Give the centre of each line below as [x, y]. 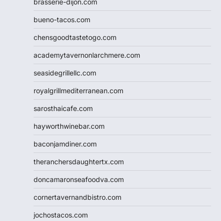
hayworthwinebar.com [69, 126]
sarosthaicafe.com [63, 109]
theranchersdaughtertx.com [79, 162]
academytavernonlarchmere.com [87, 55]
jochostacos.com [61, 215]
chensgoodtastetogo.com [75, 37]
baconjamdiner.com [65, 144]
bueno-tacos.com [62, 20]
